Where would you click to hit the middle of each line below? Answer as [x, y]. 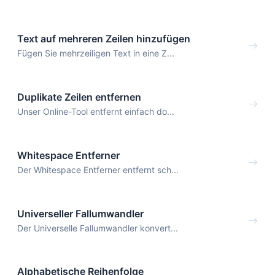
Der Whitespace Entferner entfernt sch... [98, 169]
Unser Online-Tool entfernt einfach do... [96, 112]
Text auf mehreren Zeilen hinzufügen [104, 39]
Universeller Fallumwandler [80, 213]
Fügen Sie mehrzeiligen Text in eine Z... [96, 53]
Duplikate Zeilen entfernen [79, 97]
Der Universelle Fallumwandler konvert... [98, 228]
